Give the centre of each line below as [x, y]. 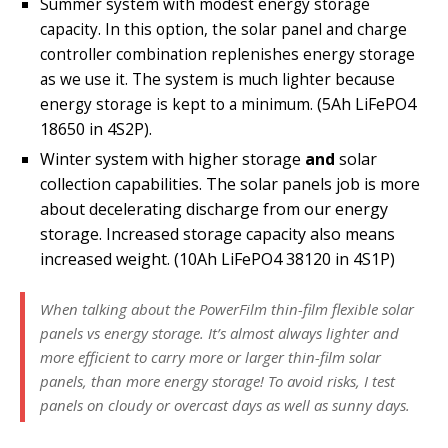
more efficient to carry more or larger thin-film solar [210, 356]
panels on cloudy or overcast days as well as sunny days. [225, 404]
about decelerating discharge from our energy [214, 208]
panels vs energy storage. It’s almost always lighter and [219, 332]
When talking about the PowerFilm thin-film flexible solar [227, 308]
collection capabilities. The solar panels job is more [230, 183]
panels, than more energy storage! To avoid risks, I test [217, 380]
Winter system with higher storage [172, 158]
